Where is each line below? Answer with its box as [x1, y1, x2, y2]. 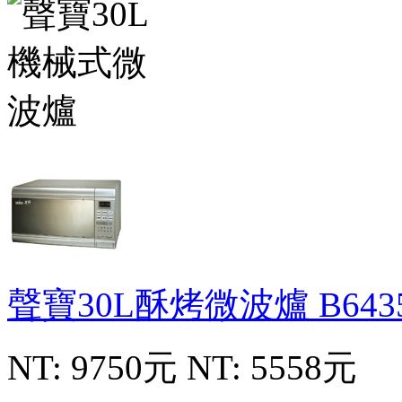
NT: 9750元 [7, 347, 178, 387]
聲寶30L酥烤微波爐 [7, 284, 319, 324]
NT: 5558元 [187, 347, 357, 387]
